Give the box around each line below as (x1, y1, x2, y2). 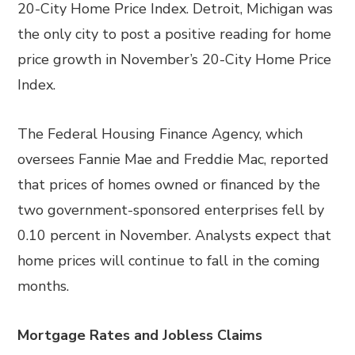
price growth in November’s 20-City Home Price (17, 50, 332, 69)
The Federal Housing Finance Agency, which (17, 124, 303, 143)
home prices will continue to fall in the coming (17, 251, 321, 270)
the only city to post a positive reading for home (17, 25, 332, 44)
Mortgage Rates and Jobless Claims (17, 326, 263, 345)
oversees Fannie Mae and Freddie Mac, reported (17, 150, 330, 169)
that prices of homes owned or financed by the (17, 175, 321, 194)
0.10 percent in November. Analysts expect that (17, 226, 332, 245)
